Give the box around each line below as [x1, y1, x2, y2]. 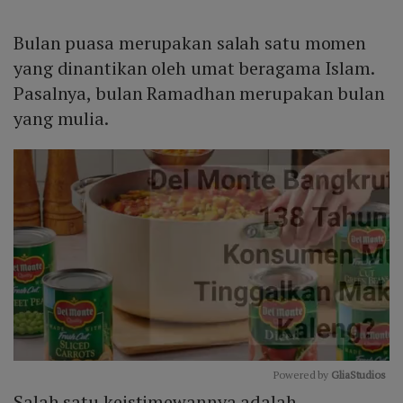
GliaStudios [331, 368, 386, 382]
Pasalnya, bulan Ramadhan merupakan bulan [13, 80, 385, 105]
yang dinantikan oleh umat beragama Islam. [13, 55, 374, 80]
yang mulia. [13, 105, 109, 130]
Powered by [273, 368, 332, 382]
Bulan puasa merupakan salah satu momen [13, 30, 367, 55]
